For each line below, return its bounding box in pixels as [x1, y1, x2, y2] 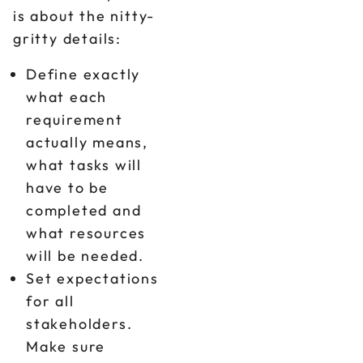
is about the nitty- [13, 6, 156, 25]
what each [26, 88, 108, 106]
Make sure [26, 337, 106, 356]
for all [26, 292, 75, 310]
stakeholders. [26, 314, 133, 333]
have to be [26, 178, 109, 197]
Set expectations [26, 269, 159, 288]
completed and [26, 201, 142, 220]
